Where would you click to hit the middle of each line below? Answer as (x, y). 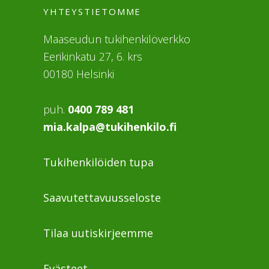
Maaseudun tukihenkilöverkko (117, 39)
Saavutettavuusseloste (102, 197)
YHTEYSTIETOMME (92, 11)
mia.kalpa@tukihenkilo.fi (110, 126)
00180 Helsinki (79, 74)
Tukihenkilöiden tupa (98, 162)
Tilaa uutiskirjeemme (98, 233)
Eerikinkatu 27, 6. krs (93, 56)
